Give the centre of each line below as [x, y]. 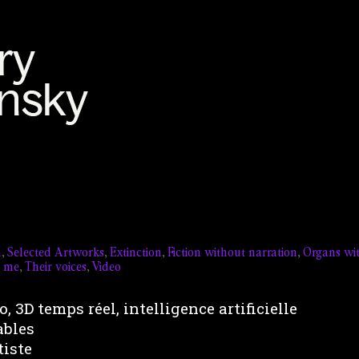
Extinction [136, 252]
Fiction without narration [232, 252]
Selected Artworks [56, 252]
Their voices [56, 266]
